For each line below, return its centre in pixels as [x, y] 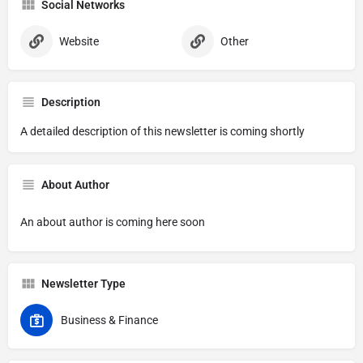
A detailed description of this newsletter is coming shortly [162, 131]
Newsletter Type [83, 284]
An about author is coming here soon [113, 222]
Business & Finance [109, 320]
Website [79, 41]
